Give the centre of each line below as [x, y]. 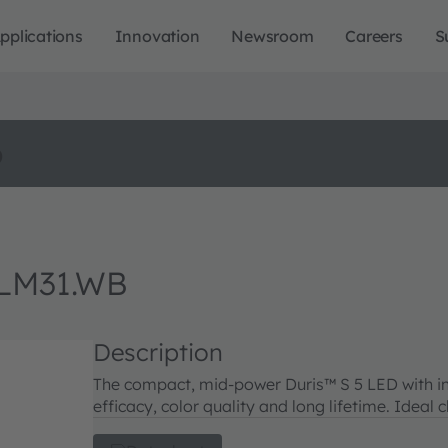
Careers [374, 36]
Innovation [157, 36]
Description [158, 352]
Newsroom [272, 36]
